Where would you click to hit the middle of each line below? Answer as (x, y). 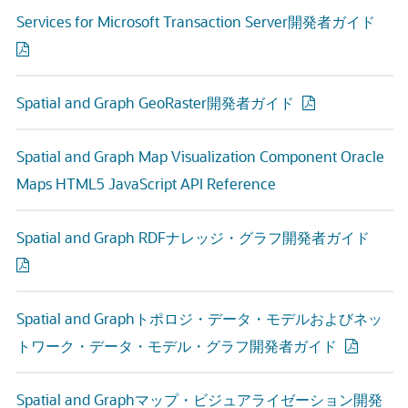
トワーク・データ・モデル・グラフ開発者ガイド (177, 346)
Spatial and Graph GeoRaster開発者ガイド (155, 102)
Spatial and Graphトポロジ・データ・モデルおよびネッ (199, 318)
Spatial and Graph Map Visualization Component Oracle (200, 156)
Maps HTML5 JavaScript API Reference (146, 184)
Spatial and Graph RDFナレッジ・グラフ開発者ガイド (193, 237)
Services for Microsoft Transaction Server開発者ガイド (196, 21)
